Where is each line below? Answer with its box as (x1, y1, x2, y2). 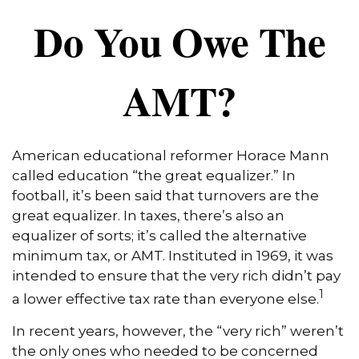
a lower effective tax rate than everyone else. (12, 290, 319, 307)
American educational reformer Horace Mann (12, 147, 329, 163)
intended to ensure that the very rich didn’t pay (12, 268, 341, 284)
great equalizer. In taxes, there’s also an (12, 208, 284, 224)
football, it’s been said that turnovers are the (12, 188, 319, 204)
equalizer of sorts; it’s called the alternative (12, 228, 307, 244)
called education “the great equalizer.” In (12, 167, 296, 184)
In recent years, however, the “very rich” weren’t (12, 322, 344, 339)
